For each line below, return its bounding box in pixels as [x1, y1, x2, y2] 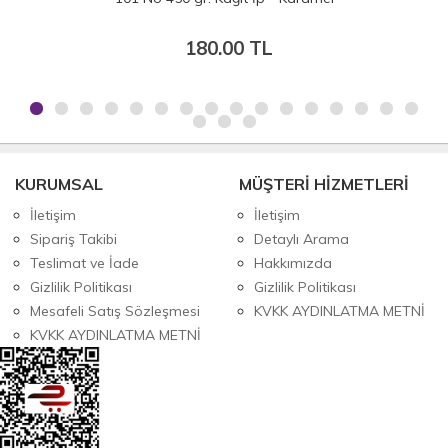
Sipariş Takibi [30, 229, 117, 248]
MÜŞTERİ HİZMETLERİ [239, 173, 409, 194]
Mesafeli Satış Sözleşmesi [30, 301, 200, 320]
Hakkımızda [254, 253, 332, 272]
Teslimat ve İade [30, 253, 139, 272]
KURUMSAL [15, 173, 103, 194]
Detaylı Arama [254, 229, 349, 248]
